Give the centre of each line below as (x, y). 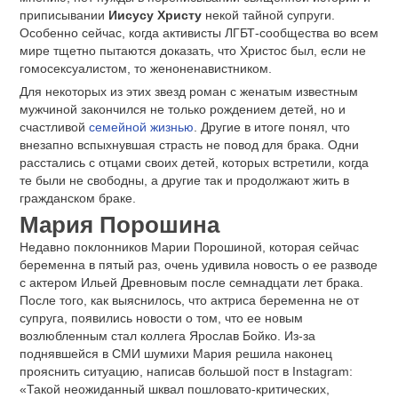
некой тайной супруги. (270, 15)
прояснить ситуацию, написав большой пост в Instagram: (186, 371)
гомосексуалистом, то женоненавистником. (146, 68)
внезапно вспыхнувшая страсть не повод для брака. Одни (189, 144)
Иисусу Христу (157, 15)
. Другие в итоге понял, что (272, 127)
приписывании (64, 15)
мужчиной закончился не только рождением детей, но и (183, 109)
